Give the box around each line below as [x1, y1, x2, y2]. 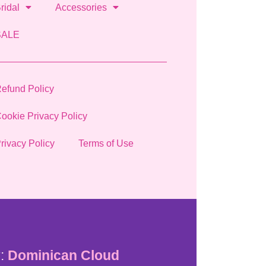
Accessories [55, 2, 107, 12]
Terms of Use [78, 138, 134, 149]
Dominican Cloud [4, 248, 119, 264]
